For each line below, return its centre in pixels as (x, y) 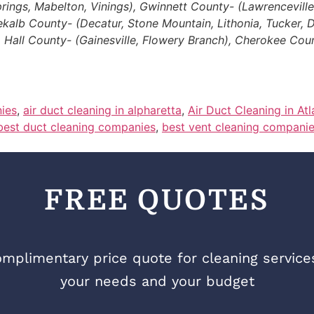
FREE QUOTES (157, 200)
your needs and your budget (157, 281)
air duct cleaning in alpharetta (102, 110)
